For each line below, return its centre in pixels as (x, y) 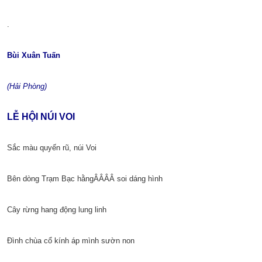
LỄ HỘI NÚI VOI (41, 117)
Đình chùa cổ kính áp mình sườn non (71, 241)
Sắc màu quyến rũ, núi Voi (52, 148)
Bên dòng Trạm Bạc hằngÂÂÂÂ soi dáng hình (85, 179)
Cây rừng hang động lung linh (57, 210)
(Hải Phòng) (27, 87)
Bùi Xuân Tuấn (34, 56)
